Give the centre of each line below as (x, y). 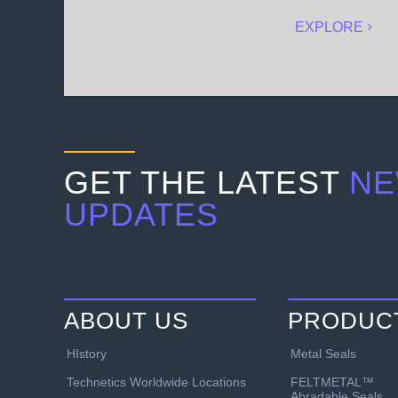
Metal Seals (323, 353)
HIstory (87, 353)
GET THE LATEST (207, 183)
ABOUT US (126, 320)
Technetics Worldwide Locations (156, 382)
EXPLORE (329, 27)
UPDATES (141, 215)
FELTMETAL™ (332, 382)
